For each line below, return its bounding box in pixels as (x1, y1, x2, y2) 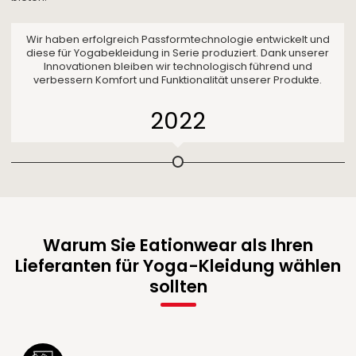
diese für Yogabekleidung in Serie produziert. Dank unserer (26, 44, 330, 60)
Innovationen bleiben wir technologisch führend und (43, 58, 312, 74)
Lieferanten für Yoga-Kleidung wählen (15, 254, 341, 278)
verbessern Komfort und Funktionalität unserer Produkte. (33, 72, 323, 87)
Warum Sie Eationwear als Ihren (43, 234, 313, 257)
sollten (149, 275, 207, 299)
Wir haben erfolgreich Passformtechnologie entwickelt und (25, 31, 330, 47)
